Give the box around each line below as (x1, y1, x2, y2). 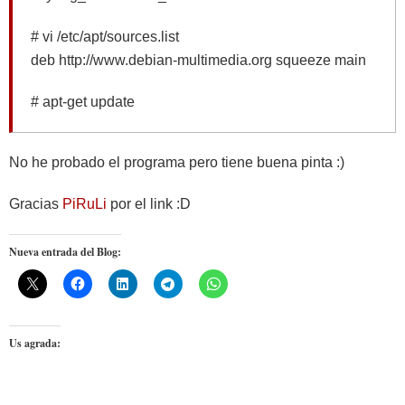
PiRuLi (62, 196, 107, 212)
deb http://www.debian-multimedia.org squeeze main (31, 52, 366, 68)
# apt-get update (31, 94, 135, 109)
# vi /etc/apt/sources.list (31, 29, 179, 44)
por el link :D (107, 196, 191, 212)
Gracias (9, 196, 62, 212)
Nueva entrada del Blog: (9, 244, 121, 259)
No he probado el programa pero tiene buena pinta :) (9, 155, 344, 170)
